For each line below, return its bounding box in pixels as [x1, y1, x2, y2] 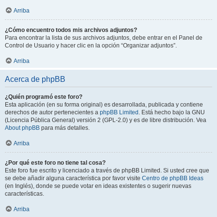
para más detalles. [40, 124, 90, 131]
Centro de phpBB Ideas [142, 175, 203, 182]
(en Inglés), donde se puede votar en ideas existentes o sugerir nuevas [5, 183, 191, 189]
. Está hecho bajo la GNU [139, 109, 205, 116]
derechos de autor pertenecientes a [5, 109, 100, 116]
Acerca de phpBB [5, 75, 65, 83]
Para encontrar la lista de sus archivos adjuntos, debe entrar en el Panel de [5, 34, 202, 41]
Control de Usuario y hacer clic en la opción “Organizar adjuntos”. [5, 42, 177, 49]
